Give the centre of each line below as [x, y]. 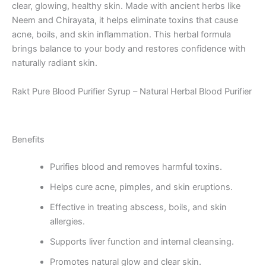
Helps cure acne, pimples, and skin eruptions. [141, 187]
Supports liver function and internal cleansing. [142, 242]
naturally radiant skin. [55, 63]
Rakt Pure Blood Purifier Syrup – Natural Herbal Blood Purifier [132, 91]
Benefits [28, 140]
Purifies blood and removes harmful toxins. [136, 167]
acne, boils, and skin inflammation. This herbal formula [121, 35]
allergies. [67, 222]
